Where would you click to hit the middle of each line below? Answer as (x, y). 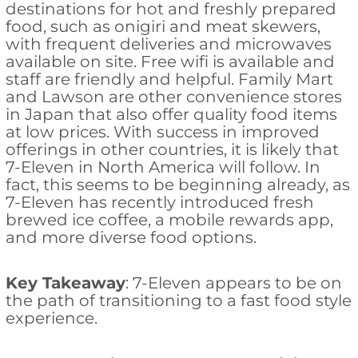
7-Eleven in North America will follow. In (163, 167)
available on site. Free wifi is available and (170, 62)
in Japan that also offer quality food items (171, 115)
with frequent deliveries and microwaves (168, 44)
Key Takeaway (65, 283)
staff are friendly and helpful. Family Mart (169, 80)
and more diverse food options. (131, 238)
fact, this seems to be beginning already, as (177, 185)
